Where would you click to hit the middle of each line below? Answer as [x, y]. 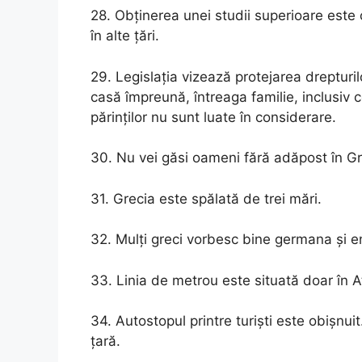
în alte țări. [125, 36]
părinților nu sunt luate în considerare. [213, 117]
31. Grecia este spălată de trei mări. [206, 198]
